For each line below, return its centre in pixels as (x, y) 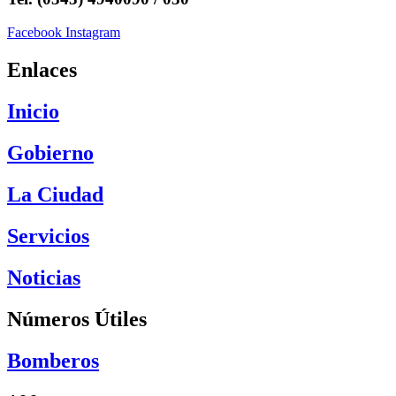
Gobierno (50, 153)
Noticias (44, 277)
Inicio (33, 112)
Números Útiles (77, 319)
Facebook (34, 33)
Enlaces (42, 70)
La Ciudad (55, 195)
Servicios (48, 236)
